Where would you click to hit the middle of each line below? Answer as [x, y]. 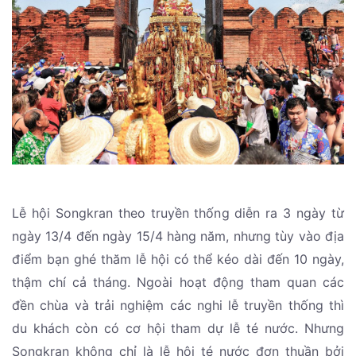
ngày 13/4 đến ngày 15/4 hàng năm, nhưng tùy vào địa [178, 236]
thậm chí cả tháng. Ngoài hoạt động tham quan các [178, 282]
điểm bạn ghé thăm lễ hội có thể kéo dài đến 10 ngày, [178, 259]
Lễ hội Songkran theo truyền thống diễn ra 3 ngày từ [178, 213]
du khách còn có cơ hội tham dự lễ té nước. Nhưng [178, 329]
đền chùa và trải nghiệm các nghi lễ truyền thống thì [178, 306]
